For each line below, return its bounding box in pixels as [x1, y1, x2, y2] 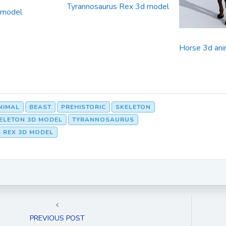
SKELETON [116, 102, 151, 111]
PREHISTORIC [61, 102, 106, 111]
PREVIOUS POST [29, 213, 85, 223]
